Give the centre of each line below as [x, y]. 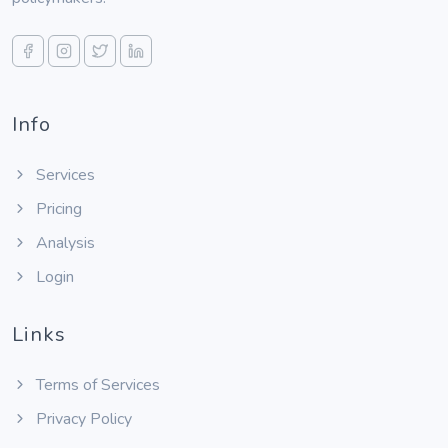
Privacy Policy [82, 418]
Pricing [57, 208]
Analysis [63, 242]
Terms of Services [96, 384]
